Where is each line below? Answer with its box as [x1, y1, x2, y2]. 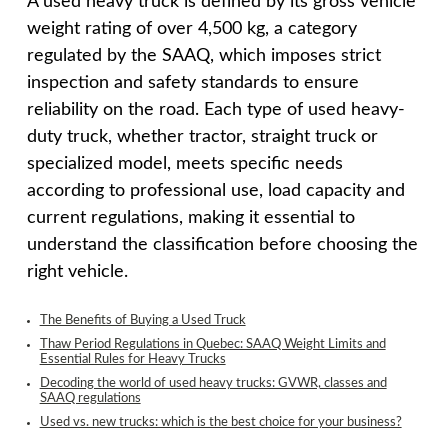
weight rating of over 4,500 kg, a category [27, 20, 357, 39]
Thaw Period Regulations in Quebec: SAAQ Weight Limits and [39, 338, 386, 351]
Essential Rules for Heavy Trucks [39, 353, 226, 366]
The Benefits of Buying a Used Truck [39, 314, 246, 327]
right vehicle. [27, 263, 128, 282]
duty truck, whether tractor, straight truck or [27, 128, 378, 147]
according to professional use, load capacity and [27, 182, 405, 201]
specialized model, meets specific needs [27, 155, 343, 174]
